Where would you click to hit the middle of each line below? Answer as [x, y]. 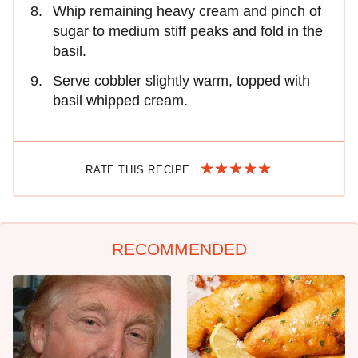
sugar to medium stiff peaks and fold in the [188, 31]
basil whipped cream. [120, 100]
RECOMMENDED [179, 249]
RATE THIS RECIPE [140, 169]
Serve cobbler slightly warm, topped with [181, 80]
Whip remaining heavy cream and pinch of [187, 11]
